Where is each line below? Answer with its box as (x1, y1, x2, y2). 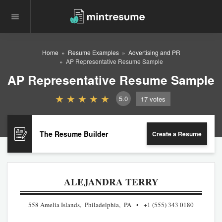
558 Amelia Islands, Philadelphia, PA (28, 200, 131, 209)
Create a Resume (152, 129, 202, 138)
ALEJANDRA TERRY (63, 175, 159, 188)
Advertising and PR (128, 48, 180, 56)
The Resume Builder (40, 128, 108, 139)
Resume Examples (67, 48, 119, 56)
